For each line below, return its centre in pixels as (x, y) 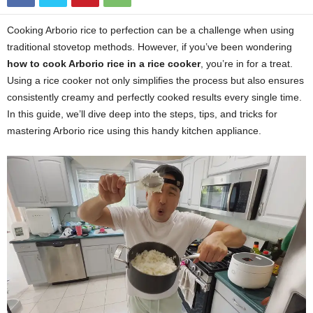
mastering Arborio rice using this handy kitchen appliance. (134, 131)
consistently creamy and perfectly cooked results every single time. (154, 97)
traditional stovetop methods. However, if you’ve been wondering (150, 47)
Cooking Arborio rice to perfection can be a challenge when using (151, 30)
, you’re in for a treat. (247, 64)
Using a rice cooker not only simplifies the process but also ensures (155, 81)
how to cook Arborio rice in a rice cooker (104, 64)
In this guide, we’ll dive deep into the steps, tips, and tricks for (142, 114)
